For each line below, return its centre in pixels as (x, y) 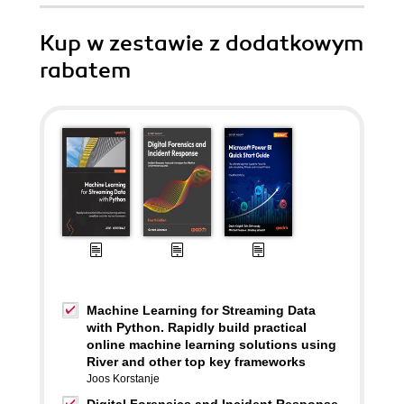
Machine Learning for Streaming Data (201, 310)
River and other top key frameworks (196, 362)
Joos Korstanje (123, 379)
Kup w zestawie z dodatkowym (202, 43)
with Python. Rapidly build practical (197, 327)
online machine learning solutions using (211, 344)
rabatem (85, 70)
